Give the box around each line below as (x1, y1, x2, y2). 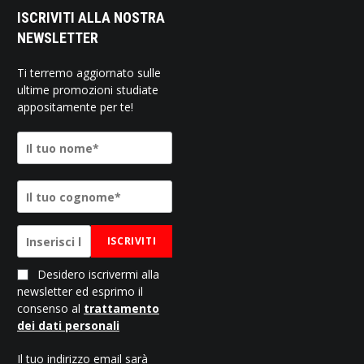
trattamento (83, 301, 159, 317)
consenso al (16, 301, 84, 317)
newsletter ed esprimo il (16, 284, 143, 300)
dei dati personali (16, 318, 119, 334)
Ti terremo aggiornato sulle (16, 65, 161, 81)
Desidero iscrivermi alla (33, 266, 159, 283)
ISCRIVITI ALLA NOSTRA (16, 9, 165, 27)
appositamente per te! (16, 99, 133, 115)
